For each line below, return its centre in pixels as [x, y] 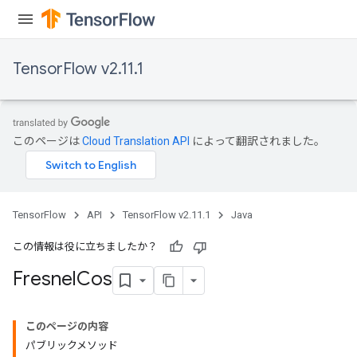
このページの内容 [67, 326]
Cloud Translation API [136, 141]
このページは [47, 141]
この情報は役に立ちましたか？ [85, 247]
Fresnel [45, 279]
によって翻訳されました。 [257, 141]
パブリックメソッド [72, 345]
